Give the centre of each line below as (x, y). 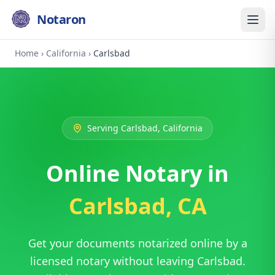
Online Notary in (137, 173)
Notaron (61, 19)
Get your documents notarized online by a (137, 243)
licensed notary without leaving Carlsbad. (137, 261)
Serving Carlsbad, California (145, 128)
